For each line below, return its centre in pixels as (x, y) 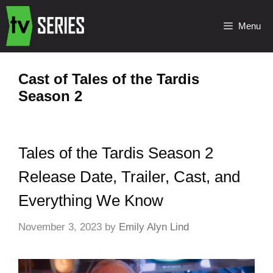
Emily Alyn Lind (154, 227)
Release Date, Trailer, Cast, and (129, 177)
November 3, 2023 (60, 227)
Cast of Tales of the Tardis (109, 79)
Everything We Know (91, 200)
